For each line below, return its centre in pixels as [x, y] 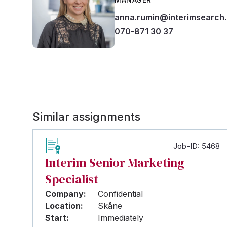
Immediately [121, 218]
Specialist [72, 179]
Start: [57, 218]
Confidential [120, 194]
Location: [64, 206]
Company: [66, 194]
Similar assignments [86, 117]
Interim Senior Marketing [115, 162]
